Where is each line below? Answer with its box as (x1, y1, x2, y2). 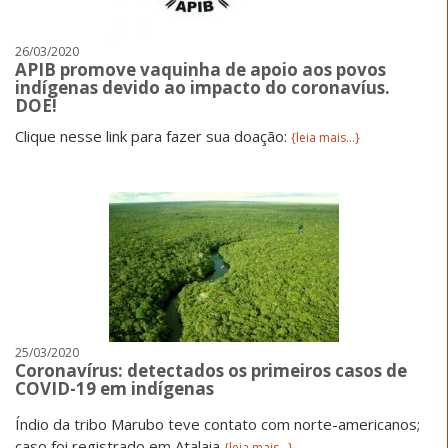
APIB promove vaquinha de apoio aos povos (15, 57, 386, 81)
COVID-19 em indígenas (15, 376, 214, 400)
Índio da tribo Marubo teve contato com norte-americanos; (15, 413, 420, 434)
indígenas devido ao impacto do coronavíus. (15, 75, 390, 99)
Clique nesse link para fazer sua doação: (15, 125, 291, 146)
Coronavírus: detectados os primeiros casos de (15, 358, 407, 382)
